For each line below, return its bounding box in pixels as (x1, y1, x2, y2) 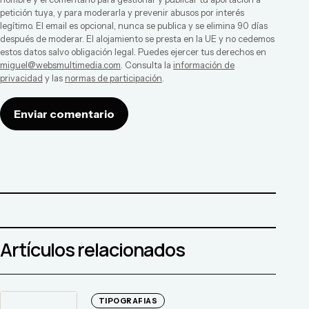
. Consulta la (121, 60, 171, 70)
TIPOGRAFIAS (99, 297, 158, 306)
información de (173, 60, 235, 70)
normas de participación (65, 73, 162, 83)
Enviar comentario (14, 107, 114, 121)
